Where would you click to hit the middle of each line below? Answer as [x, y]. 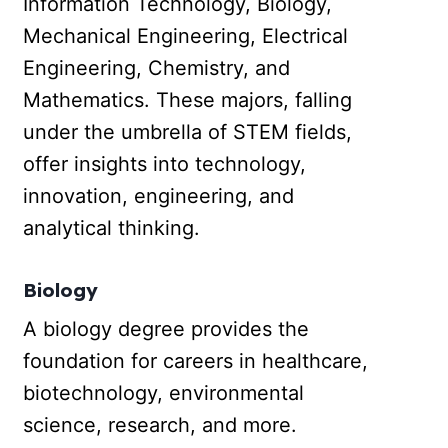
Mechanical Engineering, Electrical [186, 35]
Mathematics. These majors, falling [188, 99]
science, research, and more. [160, 425]
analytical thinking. [112, 227]
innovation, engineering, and [159, 195]
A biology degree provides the [166, 329]
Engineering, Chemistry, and [157, 67]
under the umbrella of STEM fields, [188, 131]
